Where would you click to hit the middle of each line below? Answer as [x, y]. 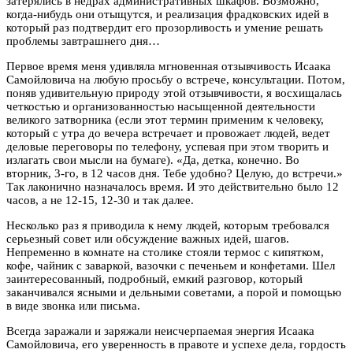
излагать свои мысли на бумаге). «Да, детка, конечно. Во [153, 160]
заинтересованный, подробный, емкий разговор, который [154, 279]
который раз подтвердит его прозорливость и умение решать [165, 27]
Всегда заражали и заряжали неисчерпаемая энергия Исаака [160, 331]
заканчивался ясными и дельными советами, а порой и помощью [174, 292]
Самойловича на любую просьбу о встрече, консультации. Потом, [176, 79]
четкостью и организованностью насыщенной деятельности [161, 106]
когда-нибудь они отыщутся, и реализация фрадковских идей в [167, 14]
